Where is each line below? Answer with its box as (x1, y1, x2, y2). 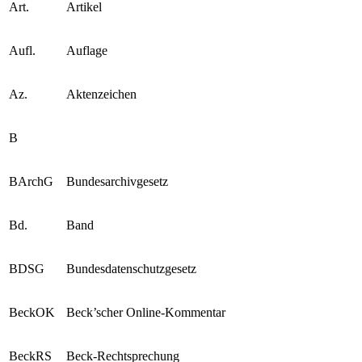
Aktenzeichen (66, 86, 137, 101)
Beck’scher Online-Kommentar (66, 305, 225, 319)
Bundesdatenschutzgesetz (66, 261, 196, 276)
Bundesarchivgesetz (66, 174, 168, 188)
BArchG (9, 174, 53, 188)
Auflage (66, 43, 107, 57)
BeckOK (9, 305, 55, 319)
